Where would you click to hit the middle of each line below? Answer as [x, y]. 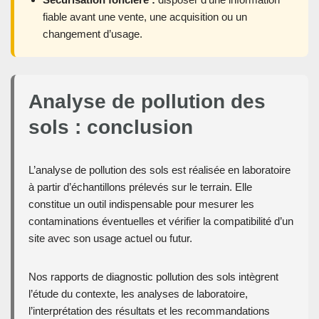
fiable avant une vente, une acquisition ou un [145, 16]
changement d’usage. [93, 33]
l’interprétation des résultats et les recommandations [149, 310]
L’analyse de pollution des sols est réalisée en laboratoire [159, 169]
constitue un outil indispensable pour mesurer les [141, 204]
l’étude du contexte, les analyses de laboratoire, [138, 293]
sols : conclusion [111, 127]
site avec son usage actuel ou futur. [110, 238]
